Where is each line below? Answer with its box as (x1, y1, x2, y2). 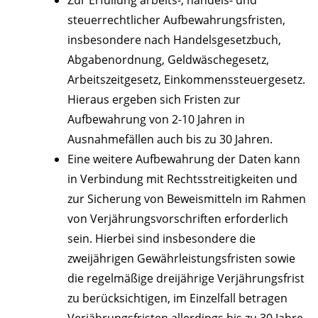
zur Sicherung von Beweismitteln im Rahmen (67, 191, 306, 207)
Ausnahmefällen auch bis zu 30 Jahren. (67, 131, 273, 148)
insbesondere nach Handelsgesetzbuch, (67, 32, 281, 48)
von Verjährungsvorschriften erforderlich (67, 211, 288, 227)
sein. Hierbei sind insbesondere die (67, 231, 256, 247)
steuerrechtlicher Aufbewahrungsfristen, (67, 12, 285, 28)
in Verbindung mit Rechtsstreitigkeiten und (67, 171, 297, 187)
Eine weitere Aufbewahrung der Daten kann (67, 151, 300, 168)
